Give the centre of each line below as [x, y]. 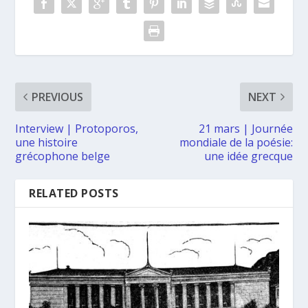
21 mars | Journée [245, 128]
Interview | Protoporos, [77, 128]
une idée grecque [248, 156]
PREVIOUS [58, 97]
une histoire [47, 142]
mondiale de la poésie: [236, 142]
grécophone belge [63, 156]
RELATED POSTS [74, 193]
